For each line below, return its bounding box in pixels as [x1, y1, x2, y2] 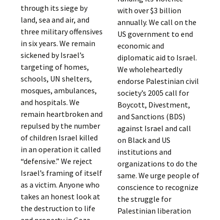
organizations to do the [117, 159, 197, 168]
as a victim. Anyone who [21, 180, 100, 190]
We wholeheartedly [117, 64, 182, 74]
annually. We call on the [117, 17, 196, 27]
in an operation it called [21, 144, 101, 155]
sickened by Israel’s [21, 50, 85, 60]
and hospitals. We [21, 97, 80, 108]
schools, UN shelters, [21, 74, 92, 84]
